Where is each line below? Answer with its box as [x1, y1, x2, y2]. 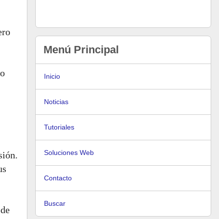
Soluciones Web [44, 149, 94, 156]
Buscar [44, 199, 66, 207]
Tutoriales [44, 123, 74, 131]
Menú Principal [44, 44, 119, 56]
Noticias [44, 98, 68, 106]
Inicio [44, 72, 60, 80]
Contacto [44, 174, 72, 182]
